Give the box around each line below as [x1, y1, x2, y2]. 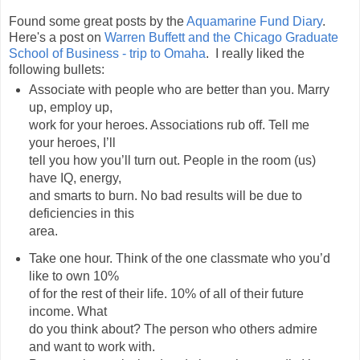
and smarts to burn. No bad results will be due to [28, 188, 302, 202]
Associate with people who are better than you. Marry [28, 82, 329, 96]
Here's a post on [9, 30, 104, 44]
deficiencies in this [28, 206, 134, 220]
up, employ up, [28, 100, 112, 114]
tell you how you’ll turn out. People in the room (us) [28, 153, 316, 167]
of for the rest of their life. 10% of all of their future [28, 286, 304, 301]
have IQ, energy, [28, 170, 121, 185]
